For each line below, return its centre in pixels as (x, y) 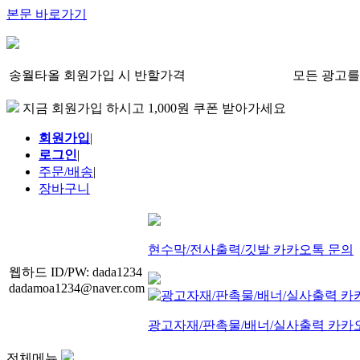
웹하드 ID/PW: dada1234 (76, 272)
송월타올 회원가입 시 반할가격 (97, 75)
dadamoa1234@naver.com (77, 288)
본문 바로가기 (47, 14)
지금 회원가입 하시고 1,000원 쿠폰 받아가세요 (153, 108)
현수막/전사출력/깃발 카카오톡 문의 (251, 250)
